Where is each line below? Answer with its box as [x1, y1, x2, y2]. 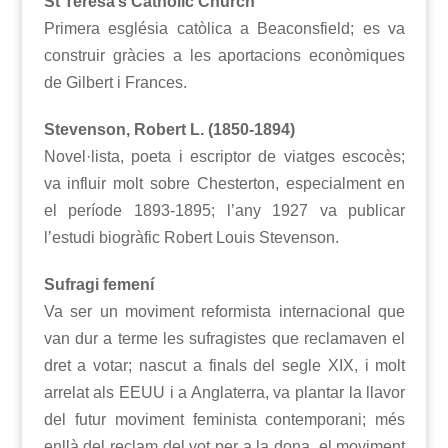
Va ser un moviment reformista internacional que [43, 303, 406, 321]
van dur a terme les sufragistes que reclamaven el [43, 330, 406, 348]
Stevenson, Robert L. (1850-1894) [43, 121, 295, 139]
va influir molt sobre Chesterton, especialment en [43, 175, 406, 193]
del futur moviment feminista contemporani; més [43, 411, 406, 429]
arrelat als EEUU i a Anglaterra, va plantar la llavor [43, 384, 406, 402]
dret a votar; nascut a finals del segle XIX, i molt [43, 357, 406, 375]
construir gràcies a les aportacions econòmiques [43, 47, 406, 65]
